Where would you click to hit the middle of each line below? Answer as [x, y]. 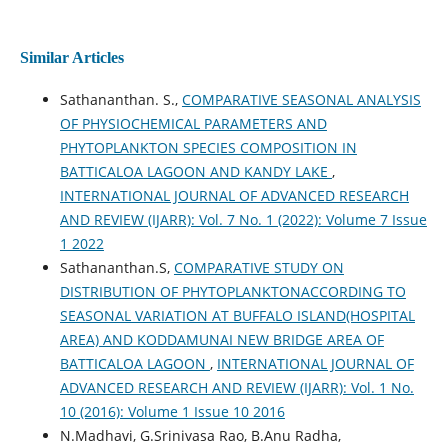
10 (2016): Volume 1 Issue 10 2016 [172, 411]
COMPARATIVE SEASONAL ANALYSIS [301, 99]
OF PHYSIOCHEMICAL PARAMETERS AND [193, 123]
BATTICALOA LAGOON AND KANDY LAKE [195, 171]
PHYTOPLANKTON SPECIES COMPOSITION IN [208, 147]
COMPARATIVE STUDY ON [258, 267]
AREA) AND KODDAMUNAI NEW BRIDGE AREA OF [221, 339]
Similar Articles [71, 57]
